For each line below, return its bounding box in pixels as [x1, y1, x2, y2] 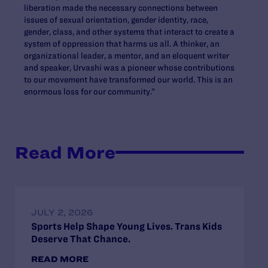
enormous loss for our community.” [24, 86, 155, 96]
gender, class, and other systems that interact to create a [24, 26, 234, 36]
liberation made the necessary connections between [24, 2, 218, 13]
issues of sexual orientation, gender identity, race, [24, 14, 208, 25]
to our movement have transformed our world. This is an [24, 74, 233, 84]
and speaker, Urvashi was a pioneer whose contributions [24, 62, 234, 72]
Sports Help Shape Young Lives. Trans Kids [31, 220, 222, 232]
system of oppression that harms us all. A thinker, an [24, 38, 220, 48]
